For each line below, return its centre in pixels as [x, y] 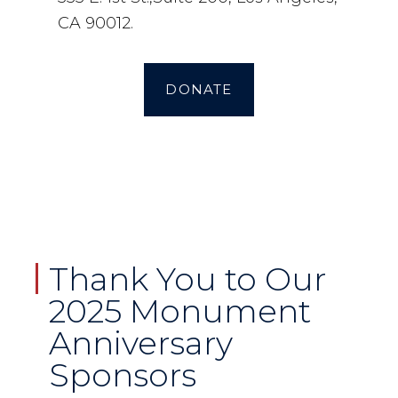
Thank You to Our [187, 279]
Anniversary [141, 342]
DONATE [199, 89]
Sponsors [123, 374]
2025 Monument [180, 310]
